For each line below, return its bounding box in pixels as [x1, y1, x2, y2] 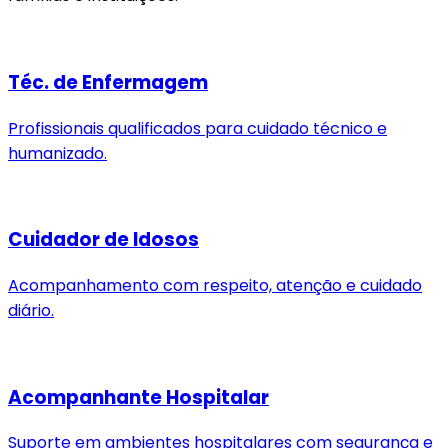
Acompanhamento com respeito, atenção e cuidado [8, 273, 422, 297]
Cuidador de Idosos [8, 226, 199, 254]
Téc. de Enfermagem [8, 68, 208, 96]
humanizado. [8, 141, 107, 165]
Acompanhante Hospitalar [8, 383, 269, 411]
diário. [8, 298, 54, 322]
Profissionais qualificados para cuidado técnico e [8, 116, 387, 140]
